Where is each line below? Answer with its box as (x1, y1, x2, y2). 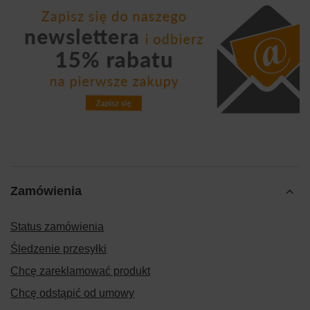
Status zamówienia (10, 221, 104, 233)
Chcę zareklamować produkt (10, 265, 150, 277)
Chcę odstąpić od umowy (10, 287, 134, 300)
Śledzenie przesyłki (10, 243, 107, 255)
